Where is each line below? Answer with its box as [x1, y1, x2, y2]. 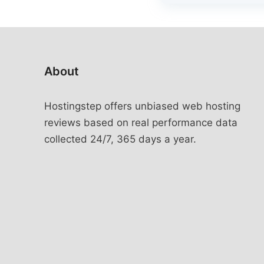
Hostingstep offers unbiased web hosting [44, 100, 240, 112]
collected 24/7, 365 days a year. [44, 133, 196, 145]
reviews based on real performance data [44, 117, 237, 128]
